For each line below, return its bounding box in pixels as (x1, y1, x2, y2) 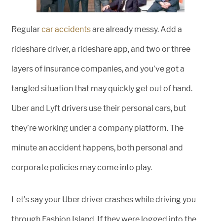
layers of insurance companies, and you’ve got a (11, 64, 184, 74)
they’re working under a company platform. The (11, 123, 184, 133)
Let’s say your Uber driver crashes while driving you (11, 195, 196, 204)
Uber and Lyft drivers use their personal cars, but (11, 104, 186, 113)
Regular (11, 25, 41, 34)
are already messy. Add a (91, 25, 182, 34)
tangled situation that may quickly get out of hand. (11, 84, 192, 93)
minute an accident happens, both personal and (11, 143, 183, 152)
